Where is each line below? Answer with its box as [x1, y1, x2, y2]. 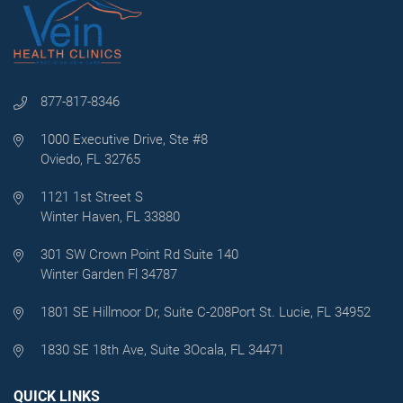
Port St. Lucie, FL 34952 [231, 304, 371, 321]
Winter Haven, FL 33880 [40, 209, 180, 226]
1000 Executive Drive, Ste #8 [40, 131, 208, 148]
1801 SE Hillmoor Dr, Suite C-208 [40, 304, 231, 321]
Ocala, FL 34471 [191, 342, 284, 359]
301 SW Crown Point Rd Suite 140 [40, 246, 238, 264]
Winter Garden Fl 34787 [40, 266, 177, 283]
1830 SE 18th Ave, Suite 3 [40, 342, 191, 359]
